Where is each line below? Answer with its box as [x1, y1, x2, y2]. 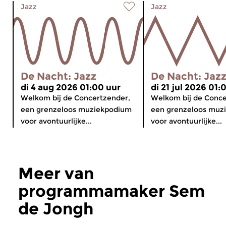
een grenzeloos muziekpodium [21, 105, 132, 115]
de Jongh [18, 199, 93, 219]
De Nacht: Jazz [21, 70, 96, 83]
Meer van [18, 163, 94, 184]
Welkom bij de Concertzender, [21, 93, 130, 103]
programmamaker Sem [18, 181, 205, 201]
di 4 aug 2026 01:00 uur [21, 82, 121, 93]
